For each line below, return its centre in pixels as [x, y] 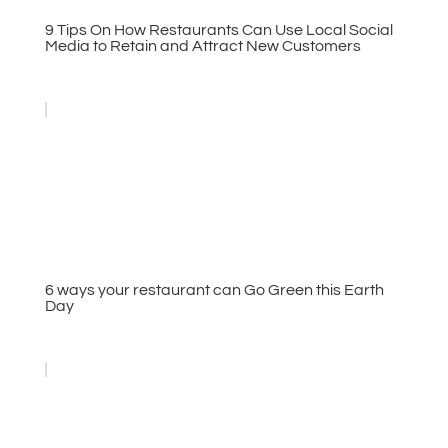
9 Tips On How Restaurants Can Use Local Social [218, 29]
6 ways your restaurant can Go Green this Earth [214, 289]
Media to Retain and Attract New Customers [202, 45]
